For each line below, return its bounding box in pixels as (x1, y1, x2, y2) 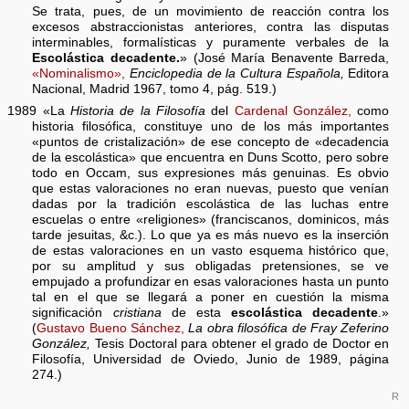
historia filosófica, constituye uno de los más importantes (32, 120, 390, 134)
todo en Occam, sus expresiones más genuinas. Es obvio (32, 166, 390, 181)
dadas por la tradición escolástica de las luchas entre (32, 197, 390, 212)
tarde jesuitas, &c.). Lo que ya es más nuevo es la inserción (32, 228, 390, 243)
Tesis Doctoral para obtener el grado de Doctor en (90, 337, 390, 351)
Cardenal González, (234, 104, 351, 119)
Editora (343, 67, 390, 81)
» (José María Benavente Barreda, (179, 51, 390, 66)
